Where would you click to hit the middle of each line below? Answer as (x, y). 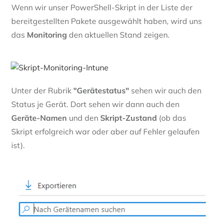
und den (84, 118)
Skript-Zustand (129, 118)
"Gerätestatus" (101, 91)
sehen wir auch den (165, 91)
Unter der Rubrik (42, 91)
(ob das (172, 118)
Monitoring (47, 35)
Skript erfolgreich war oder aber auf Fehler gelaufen (105, 132)
